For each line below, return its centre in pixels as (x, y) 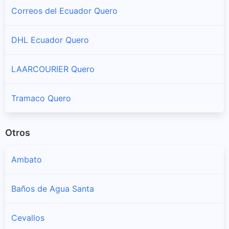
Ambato (27, 160)
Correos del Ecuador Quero (64, 10)
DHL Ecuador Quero (50, 40)
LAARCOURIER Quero (53, 69)
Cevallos (28, 218)
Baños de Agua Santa (53, 189)
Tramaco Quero (41, 98)
